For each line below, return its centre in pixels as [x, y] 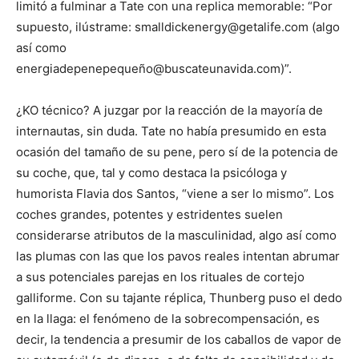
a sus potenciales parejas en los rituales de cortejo [160, 277]
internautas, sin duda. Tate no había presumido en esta [171, 131]
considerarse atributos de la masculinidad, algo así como [176, 235]
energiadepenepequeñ [81, 69]
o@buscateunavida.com [213, 69]
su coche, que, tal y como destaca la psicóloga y [151, 173]
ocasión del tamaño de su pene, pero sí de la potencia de [177, 152]
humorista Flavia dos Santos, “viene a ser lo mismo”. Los [175, 194]
